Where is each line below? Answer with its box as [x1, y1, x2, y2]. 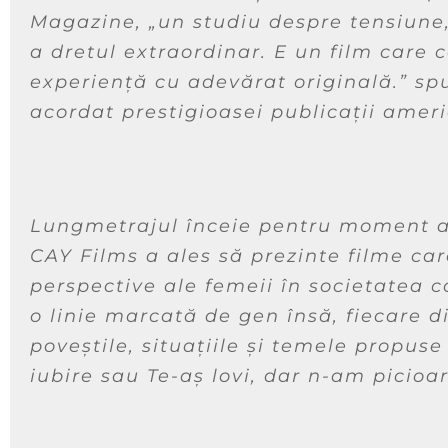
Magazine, [30, 10, 149, 33]
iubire [30, 364, 94, 387]
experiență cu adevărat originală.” [30, 70, 408, 93]
